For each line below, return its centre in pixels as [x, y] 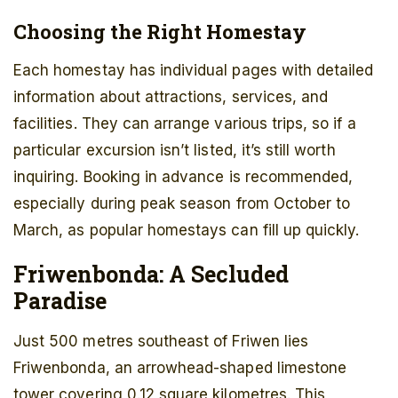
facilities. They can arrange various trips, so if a [185, 124]
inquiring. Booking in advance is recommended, [183, 177]
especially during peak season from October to [182, 204]
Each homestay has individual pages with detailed [194, 71]
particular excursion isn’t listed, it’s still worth [175, 151]
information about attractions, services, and [171, 97]
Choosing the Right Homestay [160, 32]
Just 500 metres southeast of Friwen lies [161, 342]
